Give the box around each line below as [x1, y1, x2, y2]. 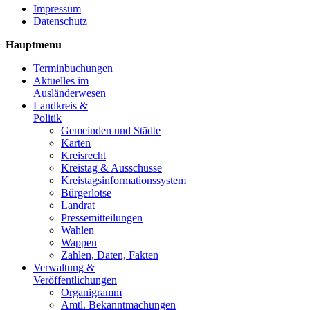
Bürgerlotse [61, 187, 111, 199]
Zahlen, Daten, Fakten [61, 249, 158, 261]
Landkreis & [33, 100, 88, 111]
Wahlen [61, 224, 94, 236]
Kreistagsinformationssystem [61, 174, 186, 186]
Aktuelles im [33, 75, 89, 86]
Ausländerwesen [33, 87, 106, 99]
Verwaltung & [33, 262, 95, 273]
